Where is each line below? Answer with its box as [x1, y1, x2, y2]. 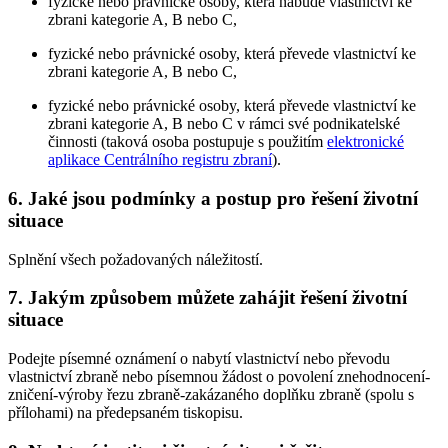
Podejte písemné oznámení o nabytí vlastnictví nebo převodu [8, 349, 390, 367]
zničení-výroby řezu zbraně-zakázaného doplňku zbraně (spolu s [8, 385, 414, 403]
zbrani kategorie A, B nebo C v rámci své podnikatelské [48, 115, 400, 133]
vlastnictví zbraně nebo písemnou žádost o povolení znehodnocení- [8, 367, 430, 385]
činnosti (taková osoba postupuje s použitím [48, 133, 327, 151]
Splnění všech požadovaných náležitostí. [8, 250, 263, 268]
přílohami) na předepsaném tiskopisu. [8, 403, 243, 421]
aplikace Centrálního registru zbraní [48, 151, 272, 169]
